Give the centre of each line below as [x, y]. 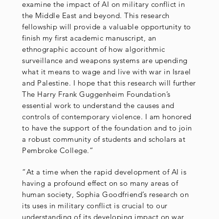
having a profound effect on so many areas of [100, 183]
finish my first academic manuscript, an [89, 38]
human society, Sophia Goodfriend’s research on [105, 195]
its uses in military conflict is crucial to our [95, 206]
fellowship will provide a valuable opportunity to [107, 26]
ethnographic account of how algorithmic [94, 49]
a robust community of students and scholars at [104, 139]
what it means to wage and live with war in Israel [107, 71]
